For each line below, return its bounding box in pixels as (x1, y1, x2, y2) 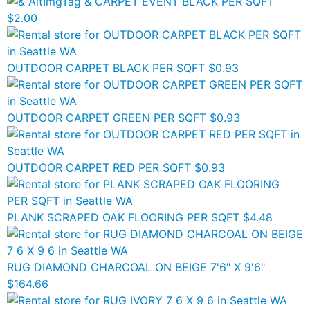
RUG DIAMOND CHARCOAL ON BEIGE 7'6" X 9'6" (7, 260, 265, 274)
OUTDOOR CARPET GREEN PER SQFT (7, 111, 206, 125)
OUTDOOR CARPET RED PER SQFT (7, 161, 191, 174)
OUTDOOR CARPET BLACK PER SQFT (7, 61, 205, 75)
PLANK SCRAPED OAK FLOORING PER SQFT (7, 210, 239, 224)
